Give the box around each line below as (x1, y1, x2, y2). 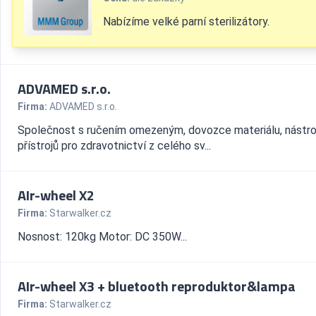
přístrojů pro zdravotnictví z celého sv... (18, 139, 211, 152)
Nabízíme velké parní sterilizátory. (103, 15, 269, 28)
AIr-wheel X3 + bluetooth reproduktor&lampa (18, 275, 296, 297)
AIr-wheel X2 (18, 184, 95, 206)
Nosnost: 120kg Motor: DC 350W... (18, 230, 187, 243)
